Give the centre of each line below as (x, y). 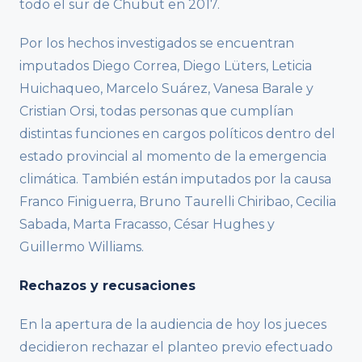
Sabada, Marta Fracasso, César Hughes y (147, 224)
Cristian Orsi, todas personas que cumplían (156, 111)
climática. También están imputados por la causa (175, 179)
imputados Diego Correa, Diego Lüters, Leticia (166, 65)
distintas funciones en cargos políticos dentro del (177, 133)
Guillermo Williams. (82, 246)
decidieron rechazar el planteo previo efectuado (176, 347)
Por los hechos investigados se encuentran (157, 43)
